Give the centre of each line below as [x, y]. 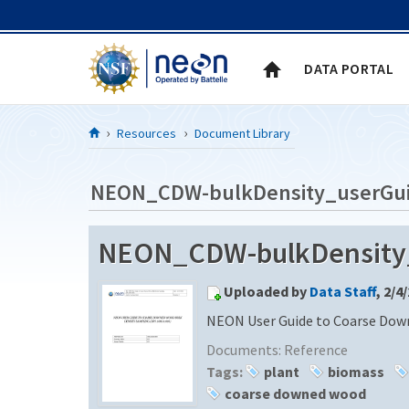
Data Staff [343, 291]
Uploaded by [267, 291]
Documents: [245, 349]
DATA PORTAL [349, 68]
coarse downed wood [295, 393]
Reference [316, 349]
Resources [147, 133]
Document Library [242, 133]
